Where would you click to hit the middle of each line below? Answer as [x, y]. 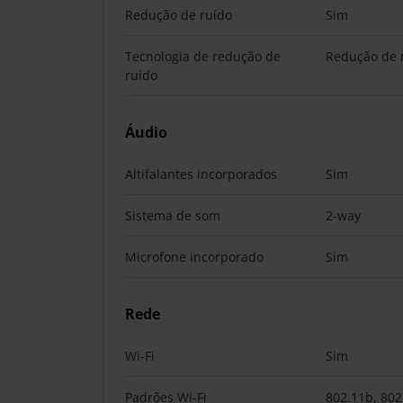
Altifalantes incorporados [201, 174]
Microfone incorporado [194, 257]
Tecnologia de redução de [203, 56]
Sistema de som [173, 215]
